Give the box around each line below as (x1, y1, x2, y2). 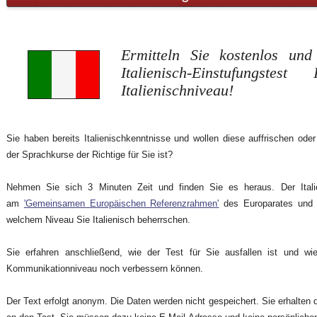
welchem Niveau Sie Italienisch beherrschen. (6, 214, 193, 226)
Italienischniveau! (121, 82, 234, 100)
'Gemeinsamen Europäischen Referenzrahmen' (23, 198, 219, 209)
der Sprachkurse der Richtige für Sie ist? (6, 149, 175, 161)
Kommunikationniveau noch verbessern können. (6, 263, 206, 275)
